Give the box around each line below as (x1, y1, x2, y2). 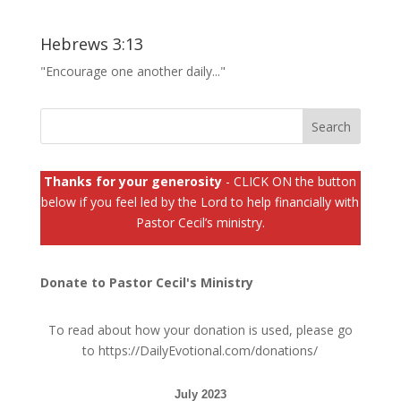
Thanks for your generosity (44, 172, 223, 190)
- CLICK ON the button (222, 172, 357, 190)
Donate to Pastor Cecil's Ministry (39, 273, 253, 291)
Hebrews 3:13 (39, 32, 143, 55)
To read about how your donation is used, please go (47, 320, 353, 338)
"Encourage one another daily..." (39, 62, 226, 80)
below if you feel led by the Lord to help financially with (41, 192, 360, 210)
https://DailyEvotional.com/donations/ (98, 341, 319, 359)
